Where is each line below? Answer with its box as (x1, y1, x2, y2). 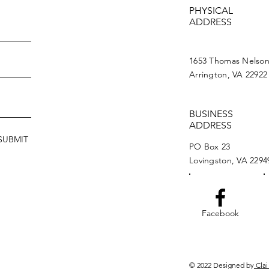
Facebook (202, 208, 239, 219)
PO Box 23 (189, 141, 231, 152)
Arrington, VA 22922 (189, 69, 268, 80)
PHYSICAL (189, 5, 233, 16)
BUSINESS (189, 108, 233, 119)
